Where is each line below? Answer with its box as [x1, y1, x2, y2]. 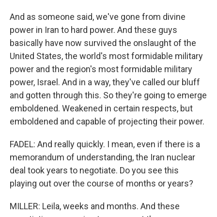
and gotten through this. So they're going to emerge [10, 90, 207, 100]
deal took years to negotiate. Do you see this [10, 165, 179, 175]
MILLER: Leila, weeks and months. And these [10, 201, 180, 211]
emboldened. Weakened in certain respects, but [10, 103, 193, 113]
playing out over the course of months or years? [10, 178, 193, 188]
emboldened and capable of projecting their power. [10, 116, 204, 126]
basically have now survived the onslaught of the [10, 38, 196, 48]
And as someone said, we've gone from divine [10, 12, 186, 22]
